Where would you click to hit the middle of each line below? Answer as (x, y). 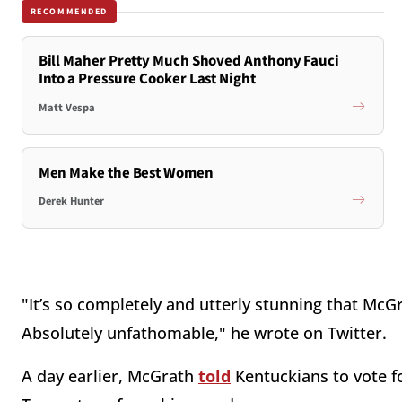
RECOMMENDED (69, 11)
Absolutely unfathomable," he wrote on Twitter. (204, 333)
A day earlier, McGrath (110, 376)
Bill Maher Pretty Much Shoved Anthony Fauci (188, 61)
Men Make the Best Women (126, 173)
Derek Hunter (71, 201)
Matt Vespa (66, 107)
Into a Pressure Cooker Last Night (147, 79)
